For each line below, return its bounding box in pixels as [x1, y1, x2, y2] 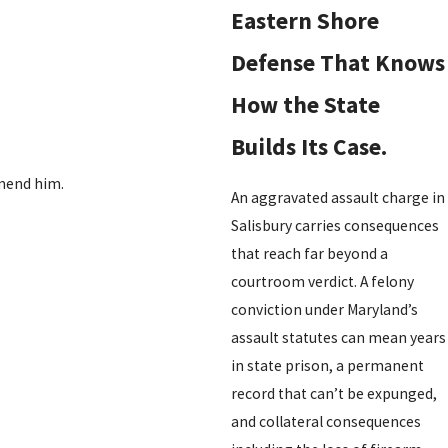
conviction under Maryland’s [230, 300, 418, 320]
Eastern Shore [230, 6, 379, 36]
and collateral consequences [230, 412, 421, 432]
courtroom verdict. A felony [230, 272, 414, 292]
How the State [230, 90, 380, 120]
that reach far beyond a [230, 244, 388, 264]
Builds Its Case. [230, 132, 387, 162]
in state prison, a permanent [230, 356, 424, 376]
